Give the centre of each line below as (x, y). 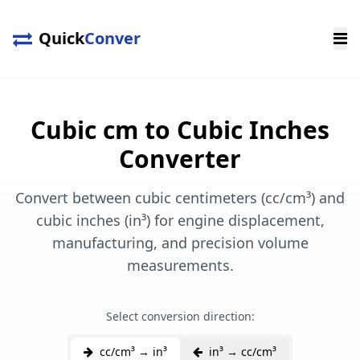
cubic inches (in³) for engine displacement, (180, 220)
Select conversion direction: (180, 316)
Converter (180, 159)
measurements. (180, 265)
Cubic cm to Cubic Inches (180, 130)
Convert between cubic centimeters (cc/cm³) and (180, 198)
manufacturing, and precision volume (180, 243)
